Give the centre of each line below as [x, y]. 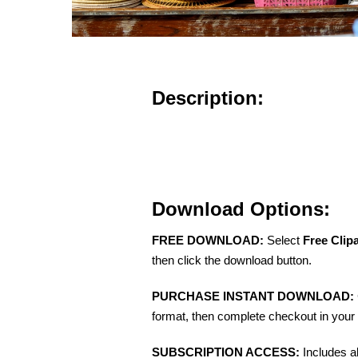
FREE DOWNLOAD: [208, 241]
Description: [208, 98]
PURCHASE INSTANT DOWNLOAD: [253, 296]
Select [283, 241]
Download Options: [241, 209]
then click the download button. [232, 261]
